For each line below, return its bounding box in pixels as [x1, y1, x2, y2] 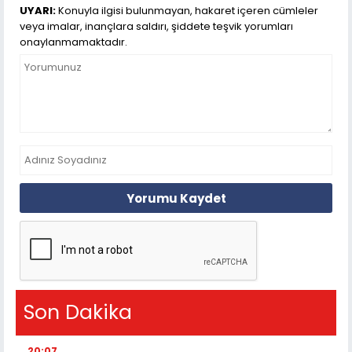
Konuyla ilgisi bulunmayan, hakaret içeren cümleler [56, 3, 318, 19]
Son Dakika [24, 299, 132, 327]
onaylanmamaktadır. [20, 35, 127, 50]
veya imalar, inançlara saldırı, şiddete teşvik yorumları [20, 19, 293, 35]
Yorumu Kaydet [126, 189, 226, 207]
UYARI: [20, 3, 56, 19]
